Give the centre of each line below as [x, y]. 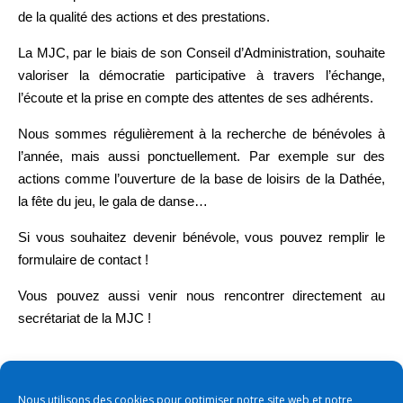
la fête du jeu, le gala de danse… [113, 201]
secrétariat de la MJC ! [85, 318]
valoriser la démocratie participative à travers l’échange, [201, 75]
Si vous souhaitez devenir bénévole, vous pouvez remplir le [201, 237]
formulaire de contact [80, 260]
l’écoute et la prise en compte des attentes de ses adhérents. [196, 98]
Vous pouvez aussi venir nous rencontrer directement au [201, 296]
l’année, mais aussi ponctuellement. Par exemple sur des [201, 156]
